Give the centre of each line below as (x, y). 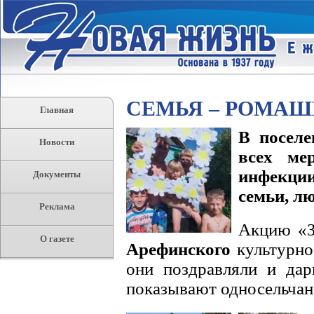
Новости (57, 142)
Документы (57, 174)
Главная (57, 110)
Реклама (57, 206)
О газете (57, 239)
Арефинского (178, 249)
